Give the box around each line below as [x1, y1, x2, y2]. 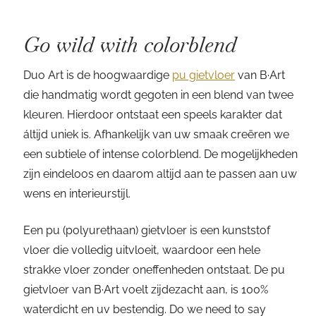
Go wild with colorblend [23, 31, 236, 59]
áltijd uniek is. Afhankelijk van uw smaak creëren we [23, 128, 289, 141]
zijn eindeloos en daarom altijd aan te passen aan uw [23, 167, 297, 181]
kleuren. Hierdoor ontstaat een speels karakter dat [23, 108, 282, 121]
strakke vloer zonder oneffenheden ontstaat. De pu [23, 263, 285, 276]
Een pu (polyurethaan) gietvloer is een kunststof [23, 224, 270, 237]
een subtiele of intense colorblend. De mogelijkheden [23, 147, 298, 161]
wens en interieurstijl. [23, 187, 130, 200]
